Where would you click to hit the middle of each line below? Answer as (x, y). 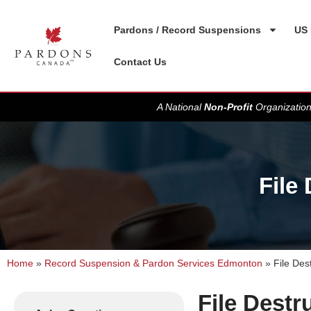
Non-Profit (228, 107)
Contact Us (141, 62)
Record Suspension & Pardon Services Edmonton (153, 264)
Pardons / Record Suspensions (188, 30)
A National (180, 107)
